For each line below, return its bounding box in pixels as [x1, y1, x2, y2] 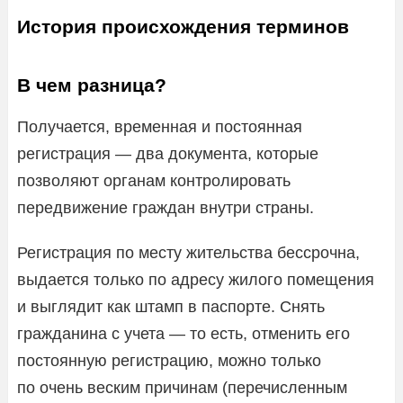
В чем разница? [17, 74, 166, 95]
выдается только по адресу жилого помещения [17, 270, 374, 289]
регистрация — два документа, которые [17, 144, 318, 163]
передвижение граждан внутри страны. [17, 198, 314, 217]
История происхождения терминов [17, 15, 349, 37]
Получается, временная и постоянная [17, 117, 302, 136]
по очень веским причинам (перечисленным [17, 378, 347, 397]
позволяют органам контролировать [17, 171, 291, 190]
